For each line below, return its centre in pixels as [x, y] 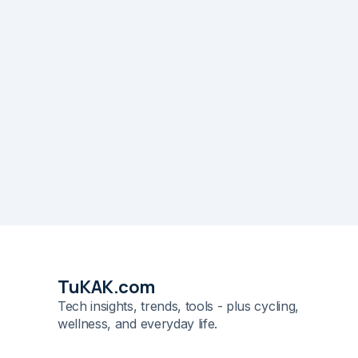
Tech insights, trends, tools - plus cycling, [178, 306]
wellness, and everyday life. [138, 324]
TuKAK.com [107, 287]
